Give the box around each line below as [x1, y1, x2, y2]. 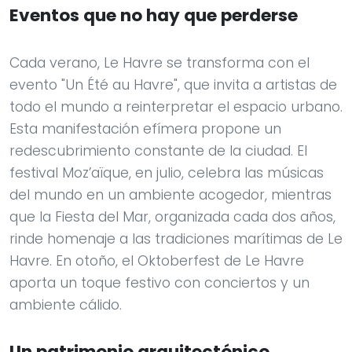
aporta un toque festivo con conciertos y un [9, 273, 310, 293]
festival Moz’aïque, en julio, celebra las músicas [9, 163, 324, 183]
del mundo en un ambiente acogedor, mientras [9, 185, 332, 205]
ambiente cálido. [9, 295, 122, 315]
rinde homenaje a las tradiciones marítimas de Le [9, 229, 343, 249]
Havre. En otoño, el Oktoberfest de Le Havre [9, 251, 304, 271]
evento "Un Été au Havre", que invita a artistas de [9, 75, 337, 95]
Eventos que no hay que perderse [9, 3, 298, 28]
